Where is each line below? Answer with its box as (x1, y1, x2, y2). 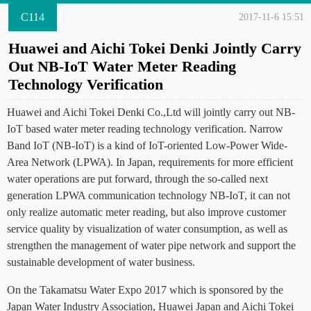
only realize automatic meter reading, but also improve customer (7, 206, 286, 218)
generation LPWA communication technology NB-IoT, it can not (7, 190, 290, 201)
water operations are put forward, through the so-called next (7, 173, 268, 185)
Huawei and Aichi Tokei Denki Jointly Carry (8, 40, 301, 57)
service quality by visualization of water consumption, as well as (7, 223, 287, 235)
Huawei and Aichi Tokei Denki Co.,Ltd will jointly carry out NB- (7, 106, 295, 118)
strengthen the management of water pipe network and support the (7, 239, 296, 251)
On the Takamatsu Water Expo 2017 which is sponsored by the (7, 284, 283, 296)
